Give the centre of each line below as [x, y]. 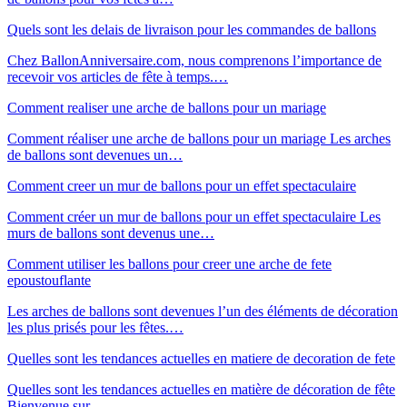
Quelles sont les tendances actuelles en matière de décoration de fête [201, 389]
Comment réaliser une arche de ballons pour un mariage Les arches [199, 138]
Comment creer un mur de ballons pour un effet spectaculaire [182, 185]
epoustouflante [49, 280]
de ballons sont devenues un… [95, 154]
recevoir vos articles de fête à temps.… [118, 76]
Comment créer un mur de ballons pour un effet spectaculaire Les [194, 216]
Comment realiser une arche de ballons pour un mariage [167, 107]
